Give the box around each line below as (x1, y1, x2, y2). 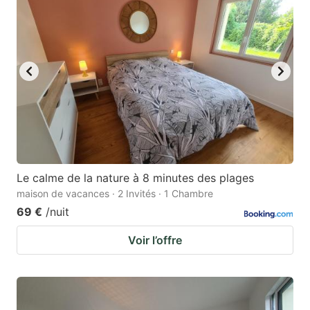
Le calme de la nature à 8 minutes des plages (17, 170, 254, 185)
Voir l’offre (128, 232, 182, 247)
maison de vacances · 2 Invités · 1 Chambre (17, 187, 213, 199)
